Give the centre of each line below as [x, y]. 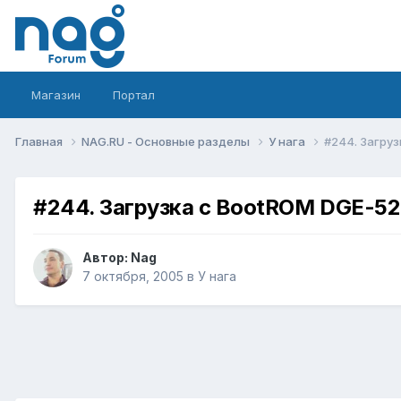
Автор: [107, 258]
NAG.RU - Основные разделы [167, 141]
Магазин [56, 95]
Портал [134, 95]
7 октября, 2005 [133, 277]
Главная [40, 141]
